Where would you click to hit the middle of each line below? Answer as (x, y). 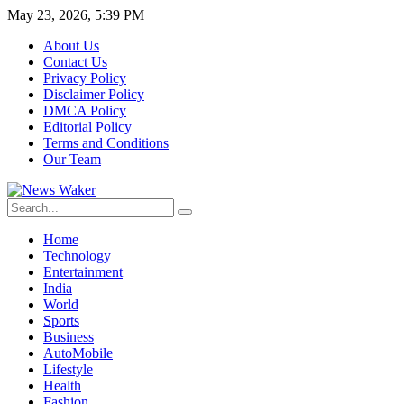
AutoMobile (78, 353)
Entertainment (83, 272)
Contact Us (75, 62)
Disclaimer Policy (94, 94)
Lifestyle (68, 369)
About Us (71, 46)
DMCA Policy (85, 110)
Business (69, 337)
